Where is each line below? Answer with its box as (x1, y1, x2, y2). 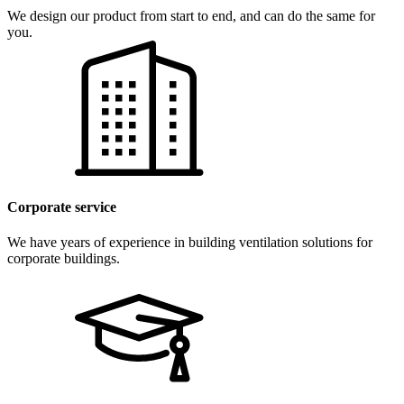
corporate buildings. (7, 250, 120, 266)
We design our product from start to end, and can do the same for (7, 8, 375, 24)
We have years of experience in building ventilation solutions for (7, 234, 372, 250)
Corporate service (7, 198, 116, 215)
